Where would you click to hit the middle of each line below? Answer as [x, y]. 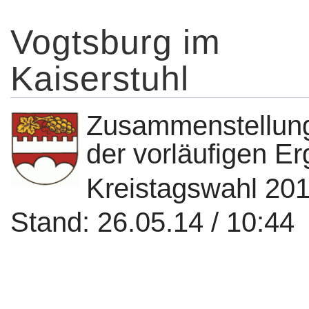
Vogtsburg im [116, 42]
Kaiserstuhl [100, 79]
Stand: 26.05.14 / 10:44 [152, 222]
